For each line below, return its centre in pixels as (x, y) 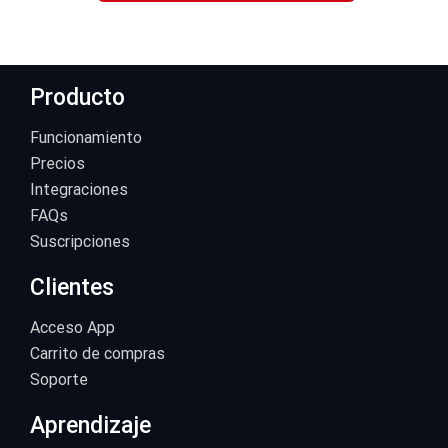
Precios (57, 164)
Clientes (72, 288)
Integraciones (79, 190)
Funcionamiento (86, 138)
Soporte (59, 380)
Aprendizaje (90, 426)
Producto (77, 98)
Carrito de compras (97, 354)
